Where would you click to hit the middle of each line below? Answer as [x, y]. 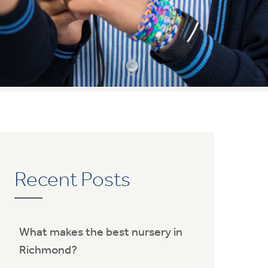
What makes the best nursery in [101, 231]
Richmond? [48, 249]
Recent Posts [72, 179]
